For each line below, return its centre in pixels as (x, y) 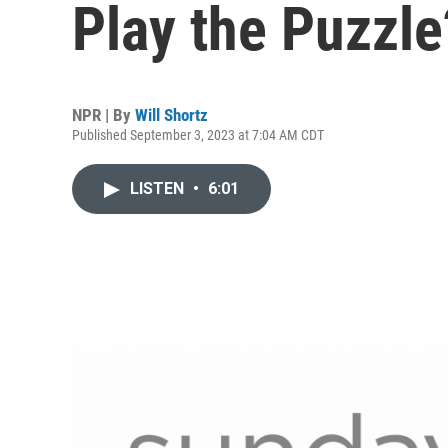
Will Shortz (171, 115)
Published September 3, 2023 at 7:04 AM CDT (198, 135)
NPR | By (103, 115)
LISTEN (159, 188)
